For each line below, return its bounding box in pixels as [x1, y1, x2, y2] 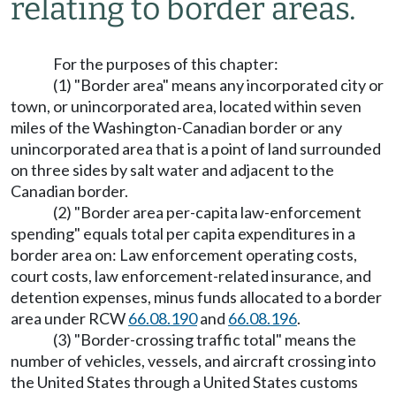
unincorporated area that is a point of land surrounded [11, 139, 381, 158]
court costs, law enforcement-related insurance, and [11, 266, 371, 286]
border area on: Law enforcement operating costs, [11, 245, 357, 264]
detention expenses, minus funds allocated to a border [11, 287, 382, 307]
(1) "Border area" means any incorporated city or [53, 75, 384, 95]
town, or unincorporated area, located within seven [11, 96, 362, 116]
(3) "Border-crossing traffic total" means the [53, 330, 356, 349]
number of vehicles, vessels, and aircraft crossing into [11, 351, 376, 370]
